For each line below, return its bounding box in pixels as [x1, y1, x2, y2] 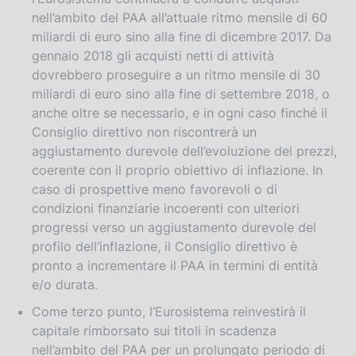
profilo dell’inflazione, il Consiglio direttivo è [32, 238, 297, 254]
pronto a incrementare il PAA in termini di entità [32, 257, 318, 273]
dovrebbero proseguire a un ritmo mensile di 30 [32, 66, 320, 83]
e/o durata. [32, 276, 98, 292]
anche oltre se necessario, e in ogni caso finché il [32, 104, 327, 121]
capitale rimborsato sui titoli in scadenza [32, 322, 277, 339]
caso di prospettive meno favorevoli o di [32, 180, 277, 197]
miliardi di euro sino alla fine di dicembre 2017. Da [32, 28, 331, 44]
